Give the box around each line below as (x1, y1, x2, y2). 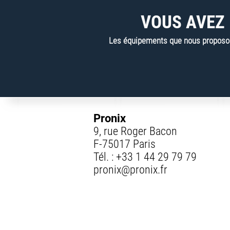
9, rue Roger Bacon (93, 125, 177, 138)
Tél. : (93, 150, 116, 163)
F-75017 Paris (93, 138, 156, 150)
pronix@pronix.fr (93, 163, 167, 176)
